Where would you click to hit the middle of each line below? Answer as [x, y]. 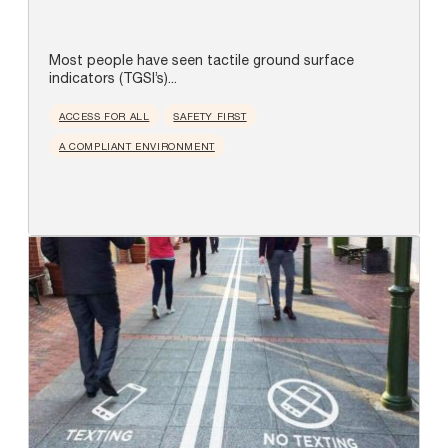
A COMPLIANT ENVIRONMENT [137, 145]
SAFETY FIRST [210, 115]
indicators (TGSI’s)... [113, 77]
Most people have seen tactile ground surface [201, 59]
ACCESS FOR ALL [104, 115]
